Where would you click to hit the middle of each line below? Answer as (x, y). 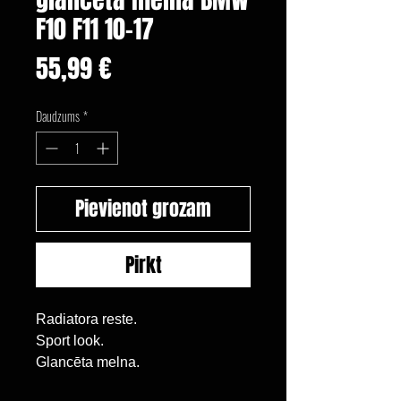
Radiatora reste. (86, 319)
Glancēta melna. (88, 362)
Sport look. (70, 340)
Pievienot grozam (143, 208)
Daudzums (58, 115)
